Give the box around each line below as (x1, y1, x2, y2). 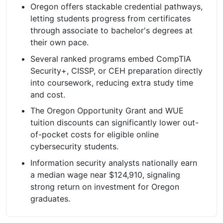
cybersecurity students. (30, 141, 118, 152)
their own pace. (30, 37, 89, 47)
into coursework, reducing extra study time (30, 77, 193, 88)
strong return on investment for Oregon (30, 182, 179, 192)
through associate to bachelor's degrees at (30, 25, 193, 35)
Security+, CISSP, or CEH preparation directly (30, 65, 203, 76)
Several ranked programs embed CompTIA (30, 53, 191, 64)
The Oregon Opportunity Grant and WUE (30, 106, 184, 116)
